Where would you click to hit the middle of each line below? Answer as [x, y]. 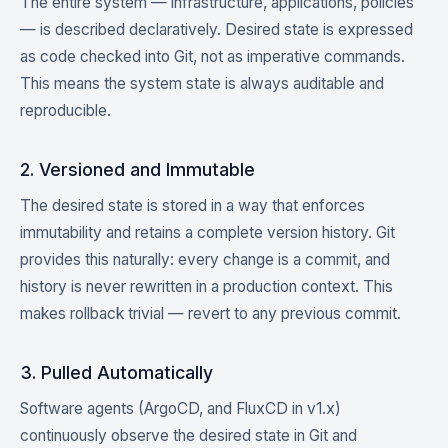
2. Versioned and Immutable [137, 169]
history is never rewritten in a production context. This [206, 286]
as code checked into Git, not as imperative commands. [212, 56]
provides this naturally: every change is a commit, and [205, 259]
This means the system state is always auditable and [202, 83]
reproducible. [65, 110]
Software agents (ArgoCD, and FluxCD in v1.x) [180, 408]
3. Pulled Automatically [116, 372]
